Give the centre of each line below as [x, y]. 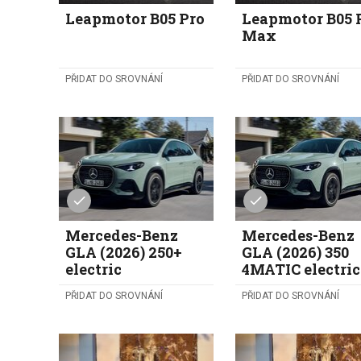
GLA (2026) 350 [296, 252]
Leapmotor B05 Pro [135, 19]
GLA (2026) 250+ [124, 252]
